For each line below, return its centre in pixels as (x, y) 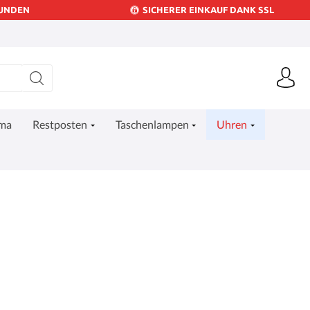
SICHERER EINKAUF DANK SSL (208, 10)
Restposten (60, 124)
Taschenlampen (152, 124)
